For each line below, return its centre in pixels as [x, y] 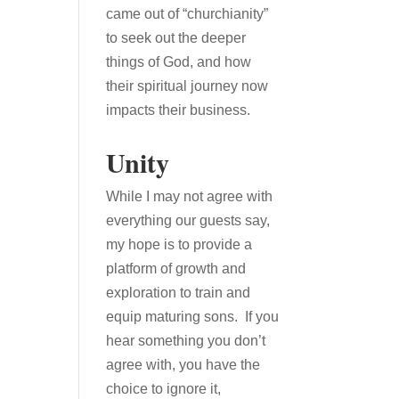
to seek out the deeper [176, 38]
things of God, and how [179, 62]
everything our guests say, [188, 220]
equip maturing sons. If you [193, 317]
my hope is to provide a [179, 244]
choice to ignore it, [164, 389]
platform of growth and [176, 269]
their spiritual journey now [187, 86]
